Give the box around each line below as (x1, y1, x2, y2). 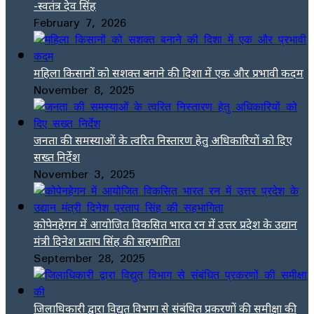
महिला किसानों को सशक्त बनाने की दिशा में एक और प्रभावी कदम (34, 64, 303, 81)
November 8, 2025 (34, 77, 135, 102)
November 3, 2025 (34, 161, 135, 186)
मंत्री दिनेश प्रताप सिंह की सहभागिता (34, 233, 180, 249)
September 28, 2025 (34, 245, 145, 270)
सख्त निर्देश (34, 149, 80, 165)
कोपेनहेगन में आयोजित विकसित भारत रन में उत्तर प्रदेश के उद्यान (34, 216, 297, 232)
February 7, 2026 (34, 10, 126, 34)
